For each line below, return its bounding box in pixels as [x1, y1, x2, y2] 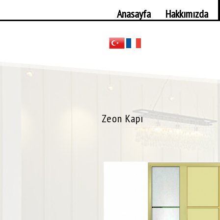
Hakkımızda [165, 7, 208, 21]
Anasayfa [117, 7, 151, 21]
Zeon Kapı [102, 111, 144, 125]
